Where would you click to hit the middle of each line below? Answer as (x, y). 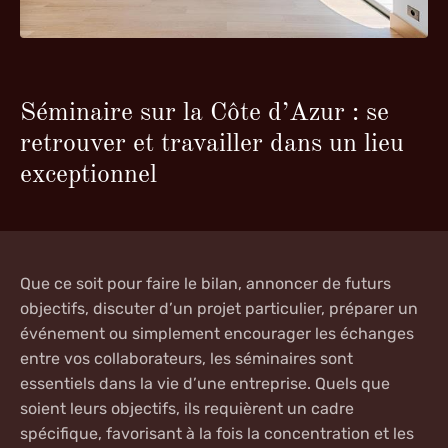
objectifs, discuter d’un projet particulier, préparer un (219, 309)
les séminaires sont (281, 359)
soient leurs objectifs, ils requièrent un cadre (187, 409)
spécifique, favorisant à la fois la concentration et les (217, 434)
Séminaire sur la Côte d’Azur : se (204, 113)
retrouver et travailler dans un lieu (212, 144)
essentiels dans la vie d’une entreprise (163, 384)
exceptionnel (88, 175)
